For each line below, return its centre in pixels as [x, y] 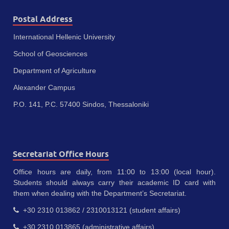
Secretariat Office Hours [61, 154]
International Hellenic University [64, 37]
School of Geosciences [50, 54]
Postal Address [43, 19]
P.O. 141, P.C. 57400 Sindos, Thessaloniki [81, 105]
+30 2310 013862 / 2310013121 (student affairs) [100, 210]
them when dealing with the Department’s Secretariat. [100, 193]
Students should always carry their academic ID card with [114, 183]
